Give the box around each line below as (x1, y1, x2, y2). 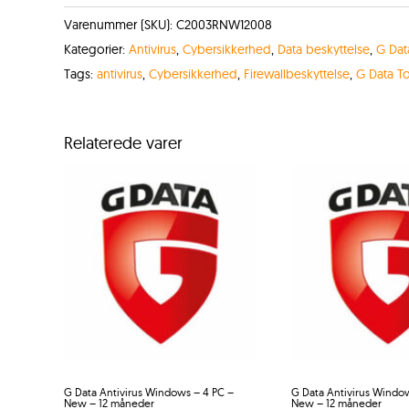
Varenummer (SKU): (63, 16, 176, 33)
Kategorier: (63, 40, 129, 58)
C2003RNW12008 (175, 16, 272, 33)
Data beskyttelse (277, 40, 370, 58)
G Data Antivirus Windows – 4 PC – (63, 384, 234, 399)
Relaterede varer (63, 131, 183, 153)
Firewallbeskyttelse (243, 65, 350, 82)
